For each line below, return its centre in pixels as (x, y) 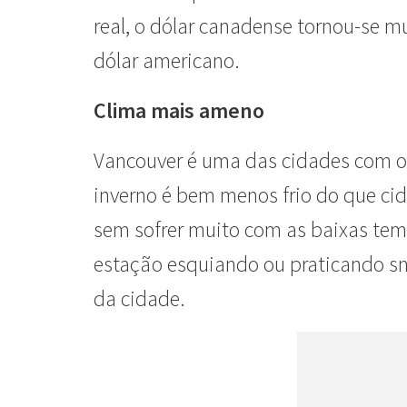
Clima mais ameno (179, 110)
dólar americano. (167, 60)
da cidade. (139, 298)
